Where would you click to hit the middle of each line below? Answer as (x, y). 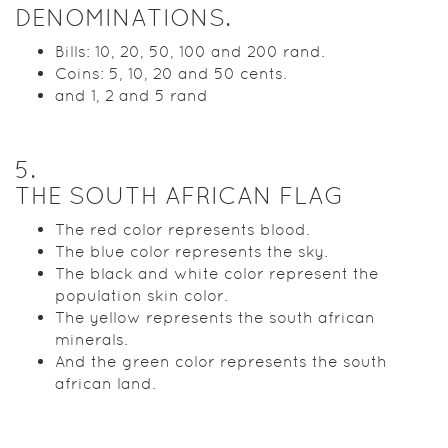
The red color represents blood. (182, 229)
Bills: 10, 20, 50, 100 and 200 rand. (190, 51)
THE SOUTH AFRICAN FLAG (179, 195)
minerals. (91, 339)
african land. (105, 383)
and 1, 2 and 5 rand (131, 95)
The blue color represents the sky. (191, 251)
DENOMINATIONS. (123, 17)
